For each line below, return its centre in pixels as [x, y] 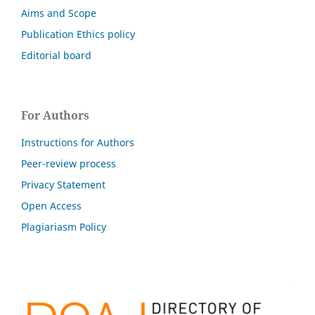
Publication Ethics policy [78, 34]
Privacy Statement [63, 184]
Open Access [51, 205]
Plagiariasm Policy [64, 226]
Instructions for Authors [78, 142]
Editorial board [56, 55]
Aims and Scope [59, 13]
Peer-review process [69, 163]
